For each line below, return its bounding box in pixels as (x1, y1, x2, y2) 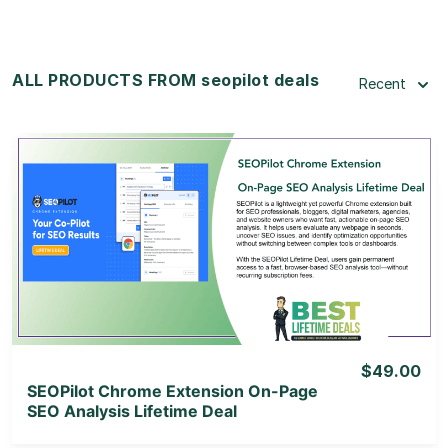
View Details (178, 203, 270, 221)
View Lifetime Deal (156, 254, 292, 272)
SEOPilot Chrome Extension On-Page (27, 380, 318, 401)
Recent (359, 74, 406, 92)
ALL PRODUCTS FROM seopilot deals (12, 69, 319, 90)
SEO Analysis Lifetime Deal (27, 400, 237, 421)
